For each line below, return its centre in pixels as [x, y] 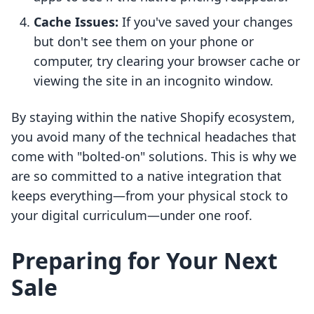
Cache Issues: [76, 22]
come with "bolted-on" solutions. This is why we [154, 157]
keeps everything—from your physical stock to [150, 196]
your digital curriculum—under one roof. [132, 216]
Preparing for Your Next [144, 261]
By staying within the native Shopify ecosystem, [153, 117]
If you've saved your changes [206, 22]
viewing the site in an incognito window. [153, 81]
